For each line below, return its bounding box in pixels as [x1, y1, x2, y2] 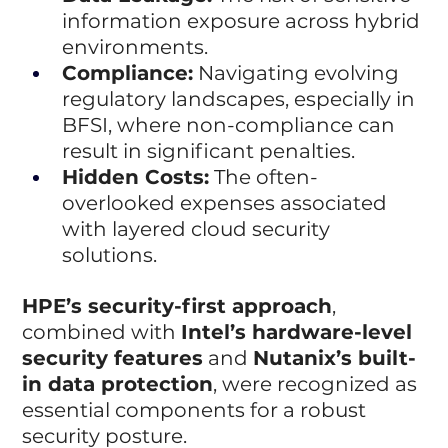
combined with [22, 319, 182, 344]
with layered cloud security [62, 216, 336, 241]
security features [22, 345, 204, 370]
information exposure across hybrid [62, 8, 426, 33]
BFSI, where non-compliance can [62, 112, 401, 137]
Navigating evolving [193, 60, 405, 85]
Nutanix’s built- [253, 345, 417, 370]
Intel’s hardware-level [181, 319, 419, 344]
